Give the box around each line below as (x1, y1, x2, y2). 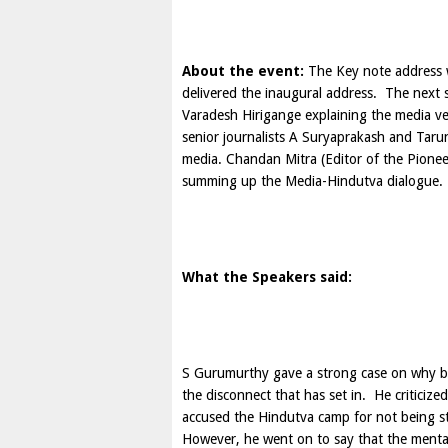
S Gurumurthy (182, 365, 269, 381)
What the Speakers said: (182, 269, 356, 285)
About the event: (182, 63, 304, 79)
